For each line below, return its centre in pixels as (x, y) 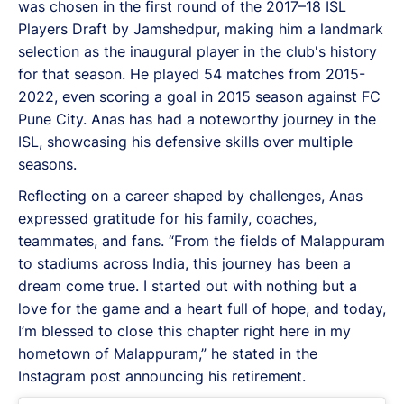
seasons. (47, 164)
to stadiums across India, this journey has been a (184, 263)
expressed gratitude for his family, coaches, (167, 218)
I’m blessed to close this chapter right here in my (184, 331)
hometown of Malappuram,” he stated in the (168, 353)
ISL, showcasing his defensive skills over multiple (185, 141)
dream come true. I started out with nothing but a (188, 285)
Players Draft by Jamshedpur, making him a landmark (201, 28)
